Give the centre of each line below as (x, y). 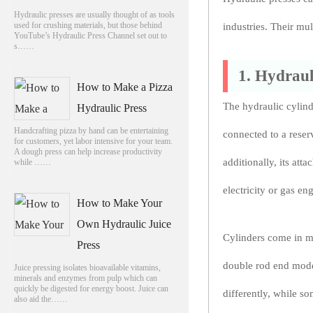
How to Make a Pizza (125, 87)
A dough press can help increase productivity (88, 151)
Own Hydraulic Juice (124, 224)
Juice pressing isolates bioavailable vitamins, (87, 267)
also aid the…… (41, 299)
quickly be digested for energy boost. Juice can (91, 288)
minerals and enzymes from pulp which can (85, 278)
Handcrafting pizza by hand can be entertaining (91, 130)
